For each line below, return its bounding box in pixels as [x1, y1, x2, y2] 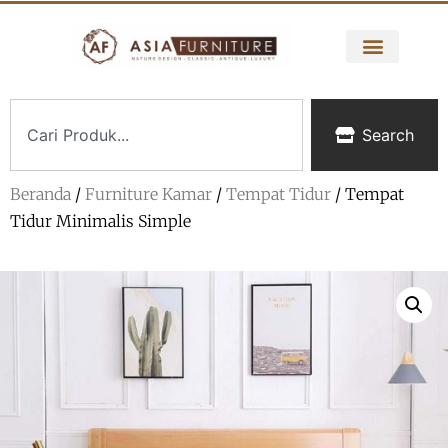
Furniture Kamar [85, 184, 212, 205]
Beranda [10, 184, 71, 205]
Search [362, 125, 414, 146]
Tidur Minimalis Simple [10, 211, 191, 232]
